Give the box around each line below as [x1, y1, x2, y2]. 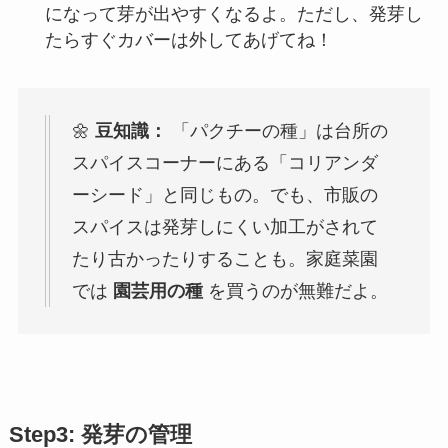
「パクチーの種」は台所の [166, 121, 388, 142]
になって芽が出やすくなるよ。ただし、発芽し [44, 3, 423, 24]
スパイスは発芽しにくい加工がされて [71, 217, 378, 238]
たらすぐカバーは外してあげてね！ [44, 29, 333, 50]
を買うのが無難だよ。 [202, 281, 388, 302]
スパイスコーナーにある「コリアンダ [71, 153, 378, 174]
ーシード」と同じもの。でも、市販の [71, 185, 378, 206]
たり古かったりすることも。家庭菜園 [71, 249, 378, 270]
